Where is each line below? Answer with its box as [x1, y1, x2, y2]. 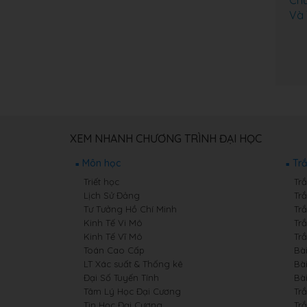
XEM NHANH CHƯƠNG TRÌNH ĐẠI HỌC [70, 132, 262, 145]
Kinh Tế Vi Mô [84, 217, 143, 228]
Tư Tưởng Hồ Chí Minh [84, 204, 177, 214]
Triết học [84, 176, 119, 187]
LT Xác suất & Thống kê [84, 258, 183, 269]
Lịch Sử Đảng [84, 190, 140, 201]
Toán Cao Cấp [84, 245, 145, 256]
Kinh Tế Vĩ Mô [84, 231, 143, 242]
